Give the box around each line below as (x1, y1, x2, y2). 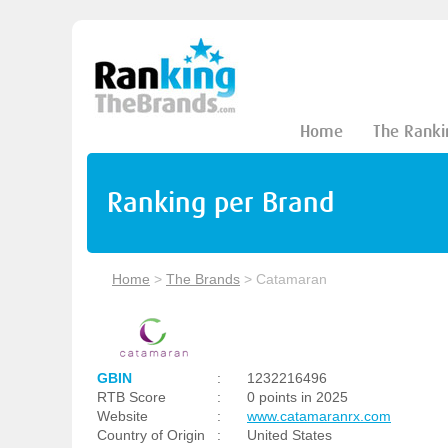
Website (97, 408, 148, 424)
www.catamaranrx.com (247, 408, 391, 424)
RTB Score (97, 389, 166, 405)
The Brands (166, 271, 240, 287)
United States (247, 427, 332, 443)
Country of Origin (97, 427, 205, 443)
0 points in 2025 (247, 389, 348, 405)
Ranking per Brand (107, 186, 334, 219)
